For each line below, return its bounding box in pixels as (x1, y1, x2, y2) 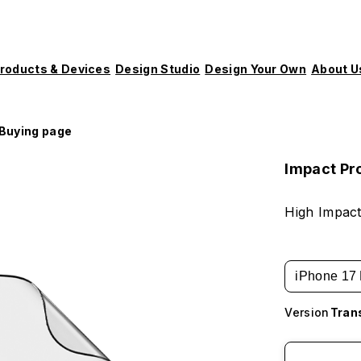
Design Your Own (205, 61, 307, 76)
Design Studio (115, 61, 201, 76)
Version (284, 305, 330, 320)
